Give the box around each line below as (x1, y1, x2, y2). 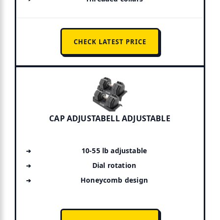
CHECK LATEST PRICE (73, 37, 146, 46)
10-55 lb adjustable (81, 145, 147, 155)
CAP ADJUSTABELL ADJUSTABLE (49, 112, 170, 124)
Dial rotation (92, 160, 137, 170)
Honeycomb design (81, 175, 148, 185)
